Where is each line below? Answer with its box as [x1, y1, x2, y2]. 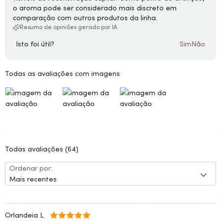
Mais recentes [9, 175, 57, 184]
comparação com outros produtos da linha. [13, 13, 157, 22]
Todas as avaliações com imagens [5, 69, 120, 78]
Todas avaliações [5, 145, 65, 153]
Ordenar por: [9, 164, 52, 173]
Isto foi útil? [16, 39, 54, 48]
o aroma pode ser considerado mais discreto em [13, 3, 177, 12]
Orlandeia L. [5, 211, 45, 220]
